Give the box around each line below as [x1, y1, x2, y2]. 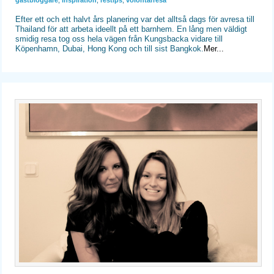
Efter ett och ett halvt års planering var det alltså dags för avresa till [15, 14, 255, 24]
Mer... [204, 43, 224, 53]
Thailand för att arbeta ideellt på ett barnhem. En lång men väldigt [15, 24, 248, 34]
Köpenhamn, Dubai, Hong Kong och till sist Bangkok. [15, 43, 204, 53]
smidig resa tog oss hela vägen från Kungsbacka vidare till [15, 34, 223, 43]
